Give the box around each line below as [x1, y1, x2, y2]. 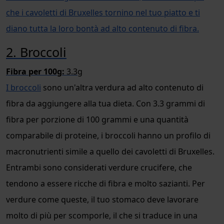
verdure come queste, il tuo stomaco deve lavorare [6, 193, 198, 205]
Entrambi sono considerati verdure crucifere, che [6, 161, 192, 173]
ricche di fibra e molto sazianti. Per [72, 177, 205, 189]
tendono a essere [6, 177, 72, 189]
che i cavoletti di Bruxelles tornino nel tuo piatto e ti [6, 6, 200, 18]
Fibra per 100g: [6, 65, 64, 77]
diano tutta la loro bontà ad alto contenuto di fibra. [6, 22, 199, 34]
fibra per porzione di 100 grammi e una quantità [6, 113, 188, 125]
